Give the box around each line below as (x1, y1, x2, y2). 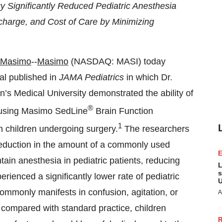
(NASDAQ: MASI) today (68, 56, 166, 66)
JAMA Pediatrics (59, 72, 124, 82)
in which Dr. (124, 72, 172, 82)
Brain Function (93, 106, 153, 116)
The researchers (122, 124, 189, 134)
